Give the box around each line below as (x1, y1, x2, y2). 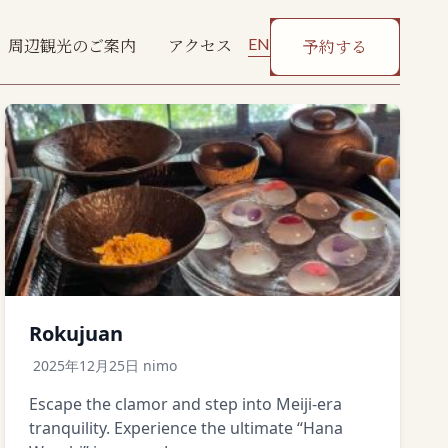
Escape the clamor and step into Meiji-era (29, 393, 343, 415)
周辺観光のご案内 (8, 35, 136, 55)
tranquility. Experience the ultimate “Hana (29, 417, 344, 439)
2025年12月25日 (33, 356, 140, 375)
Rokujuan (29, 320, 124, 347)
